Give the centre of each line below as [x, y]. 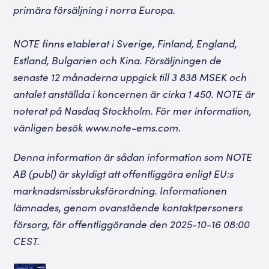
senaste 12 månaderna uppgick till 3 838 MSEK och [130, 77]
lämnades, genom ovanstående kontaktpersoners [128, 207]
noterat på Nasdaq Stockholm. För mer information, [133, 110]
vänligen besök [50, 127]
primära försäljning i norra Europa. [95, 10]
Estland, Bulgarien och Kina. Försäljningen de [118, 60]
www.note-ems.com [132, 127]
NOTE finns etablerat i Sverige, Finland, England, [125, 43]
